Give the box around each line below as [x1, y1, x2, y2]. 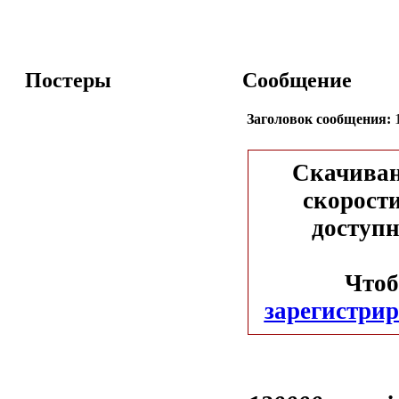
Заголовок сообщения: [247, 110, 391, 126]
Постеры [25, 68, 111, 92]
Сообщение [242, 68, 352, 92]
